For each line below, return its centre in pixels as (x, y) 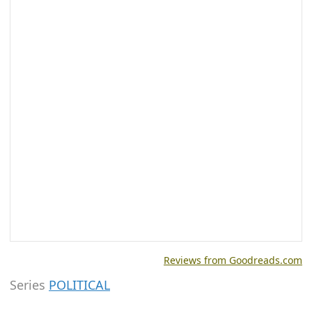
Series (29, 284)
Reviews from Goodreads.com (233, 260)
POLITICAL (79, 284)
